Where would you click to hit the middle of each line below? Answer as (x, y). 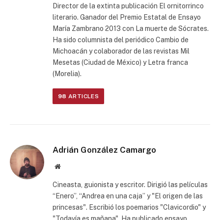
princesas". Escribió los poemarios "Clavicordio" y (129, 207)
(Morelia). (67, 74)
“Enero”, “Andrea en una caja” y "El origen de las (128, 196)
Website (71, 166)
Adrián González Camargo (104, 150)
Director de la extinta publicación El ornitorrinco (128, 6)
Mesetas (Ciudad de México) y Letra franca (120, 62)
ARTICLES (82, 96)
